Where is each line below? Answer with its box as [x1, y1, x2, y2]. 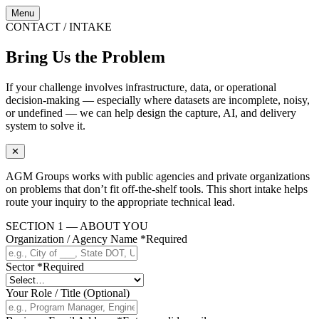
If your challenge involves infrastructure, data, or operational [6, 80, 276, 93]
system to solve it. [6, 119, 85, 132]
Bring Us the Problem [6, 47, 165, 66]
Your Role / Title [6, 286, 80, 299]
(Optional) [83, 286, 130, 299]
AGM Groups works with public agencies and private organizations [6, 169, 310, 182]
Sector [6, 260, 34, 273]
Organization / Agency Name [6, 232, 137, 245]
